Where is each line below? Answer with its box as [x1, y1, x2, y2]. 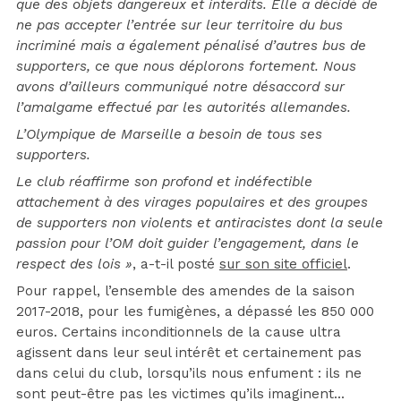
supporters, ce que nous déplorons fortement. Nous [16, 58, 356, 75]
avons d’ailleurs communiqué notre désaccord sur [16, 79, 345, 96]
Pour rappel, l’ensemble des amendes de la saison [16, 283, 354, 300]
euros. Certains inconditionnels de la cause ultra [16, 324, 341, 341]
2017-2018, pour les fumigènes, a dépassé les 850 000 [16, 303, 374, 320]
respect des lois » [16, 256, 132, 273]
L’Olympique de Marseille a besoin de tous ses [16, 126, 322, 143]
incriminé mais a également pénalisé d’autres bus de [16, 38, 366, 55]
